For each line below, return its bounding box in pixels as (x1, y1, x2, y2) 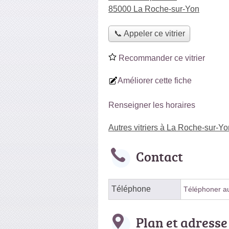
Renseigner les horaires (108, 100, 195, 109)
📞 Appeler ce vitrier (113, 29, 185, 38)
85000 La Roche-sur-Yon (108, 5, 199, 13)
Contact (136, 147, 183, 166)
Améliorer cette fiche (118, 76, 192, 85)
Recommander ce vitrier (117, 53, 205, 62)
